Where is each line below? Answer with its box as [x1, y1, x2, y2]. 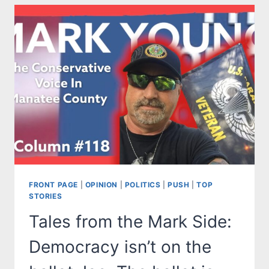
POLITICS [124, 180, 161, 190]
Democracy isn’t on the [29, 237, 211, 258]
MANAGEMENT [80, 38, 144, 49]
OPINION [85, 180, 118, 190]
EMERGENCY [80, 26, 135, 36]
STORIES [29, 192, 62, 201]
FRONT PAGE [29, 180, 78, 190]
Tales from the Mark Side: [29, 211, 232, 232]
